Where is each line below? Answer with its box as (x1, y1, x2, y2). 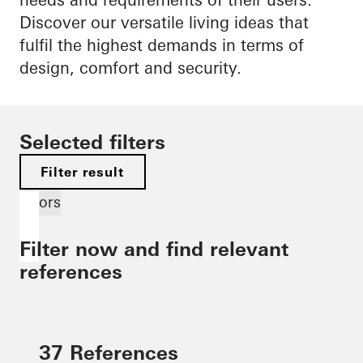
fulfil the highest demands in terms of (19, 35, 304, 55)
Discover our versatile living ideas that (19, 12, 309, 32)
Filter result (41, 164, 125, 180)
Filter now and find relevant (19, 237, 288, 261)
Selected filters (19, 130, 165, 154)
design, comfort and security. (19, 58, 241, 78)
